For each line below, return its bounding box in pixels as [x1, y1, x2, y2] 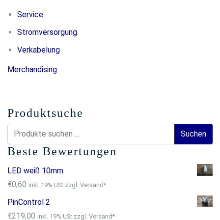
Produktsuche [7, 107, 83, 119]
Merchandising [7, 65, 57, 74]
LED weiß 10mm [7, 166, 63, 175]
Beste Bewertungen [7, 145, 117, 158]
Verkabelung [17, 45, 60, 55]
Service [17, 10, 43, 19]
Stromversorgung [17, 27, 77, 37]
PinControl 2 [7, 197, 50, 207]
